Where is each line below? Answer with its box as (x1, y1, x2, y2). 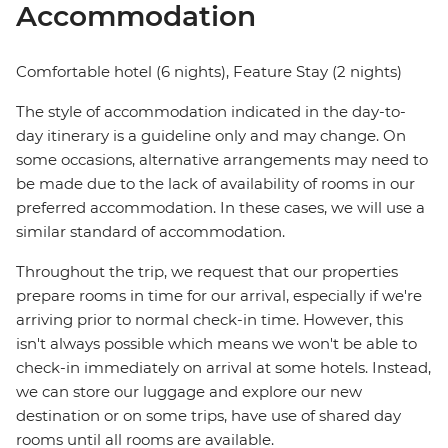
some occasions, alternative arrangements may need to (16, 150, 428, 170)
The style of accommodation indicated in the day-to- (16, 102, 406, 122)
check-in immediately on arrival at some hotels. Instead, (16, 358, 431, 378)
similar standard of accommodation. (16, 222, 285, 242)
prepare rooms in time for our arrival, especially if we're (16, 286, 422, 306)
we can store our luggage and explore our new (16, 382, 362, 402)
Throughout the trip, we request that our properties (16, 262, 398, 282)
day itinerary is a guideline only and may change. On (16, 126, 406, 146)
